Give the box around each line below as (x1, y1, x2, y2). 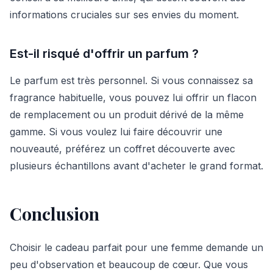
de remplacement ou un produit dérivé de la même (10, 108, 244, 121)
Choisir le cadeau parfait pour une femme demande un (10, 241, 263, 253)
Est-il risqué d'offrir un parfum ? (10, 46, 199, 61)
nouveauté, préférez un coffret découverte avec (10, 142, 235, 155)
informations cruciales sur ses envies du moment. (10, 8, 239, 21)
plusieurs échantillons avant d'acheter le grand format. (10, 159, 263, 172)
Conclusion (10, 202, 99, 225)
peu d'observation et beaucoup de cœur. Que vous (10, 258, 248, 271)
